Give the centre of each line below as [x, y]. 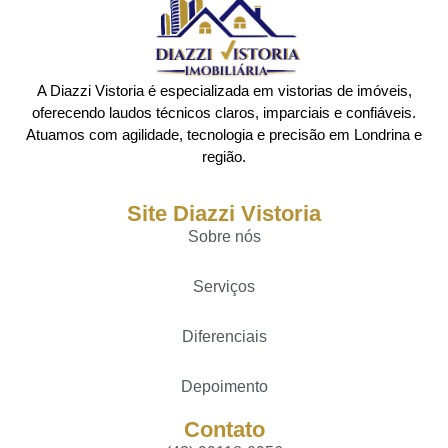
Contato [224, 429]
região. [224, 157]
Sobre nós [224, 236]
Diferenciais [224, 336]
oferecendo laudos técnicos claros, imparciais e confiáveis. [224, 113]
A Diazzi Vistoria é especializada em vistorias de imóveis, [224, 91]
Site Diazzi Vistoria [224, 213]
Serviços [224, 286]
